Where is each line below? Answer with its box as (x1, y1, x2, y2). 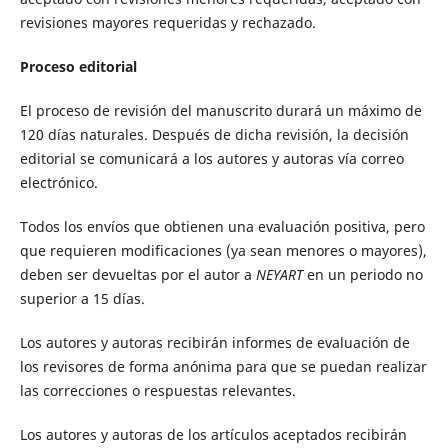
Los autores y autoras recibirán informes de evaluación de (19, 333, 410, 353)
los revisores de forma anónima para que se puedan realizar (19, 357, 427, 377)
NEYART (255, 265, 307, 285)
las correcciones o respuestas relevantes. (19, 381, 296, 401)
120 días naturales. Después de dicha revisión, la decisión (19, 125, 409, 145)
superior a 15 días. (19, 289, 145, 309)
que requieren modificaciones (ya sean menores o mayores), (19, 241, 427, 261)
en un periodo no (306, 265, 423, 285)
